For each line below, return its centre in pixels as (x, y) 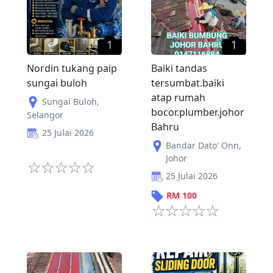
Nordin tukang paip (72, 68)
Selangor (45, 115)
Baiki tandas (179, 68)
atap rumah (178, 97)
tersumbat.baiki (188, 83)
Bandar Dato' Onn (202, 145)
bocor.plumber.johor (198, 112)
